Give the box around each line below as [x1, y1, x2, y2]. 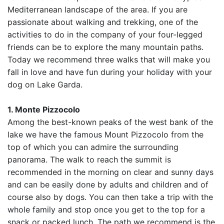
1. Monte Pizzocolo [7, 104, 80, 114]
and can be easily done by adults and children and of [7, 179, 208, 189]
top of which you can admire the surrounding [7, 142, 178, 152]
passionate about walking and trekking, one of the [7, 17, 198, 27]
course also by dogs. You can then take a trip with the [7, 192, 213, 202]
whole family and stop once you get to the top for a [7, 204, 205, 214]
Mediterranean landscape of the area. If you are [7, 4, 187, 14]
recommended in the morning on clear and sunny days [7, 167, 213, 177]
